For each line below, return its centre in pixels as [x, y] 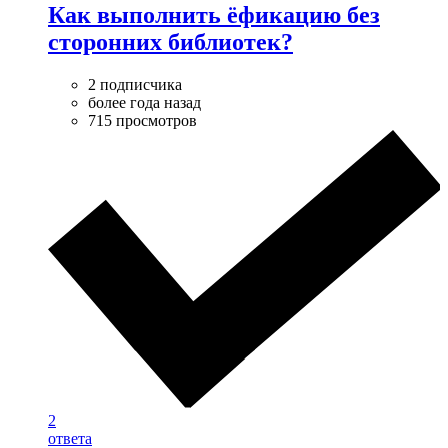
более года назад [144, 102]
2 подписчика [135, 84]
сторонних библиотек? [170, 41]
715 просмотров [142, 120]
